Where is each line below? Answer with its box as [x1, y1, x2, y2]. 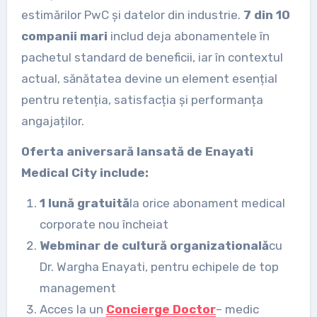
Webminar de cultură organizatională [39, 238, 269, 253]
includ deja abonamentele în [107, 28, 270, 43]
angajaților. [21, 113, 84, 128]
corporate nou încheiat [39, 217, 168, 231]
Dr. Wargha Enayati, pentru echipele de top [39, 259, 279, 274]
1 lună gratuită [39, 195, 129, 210]
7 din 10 [243, 7, 290, 22]
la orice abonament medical [129, 195, 285, 210]
